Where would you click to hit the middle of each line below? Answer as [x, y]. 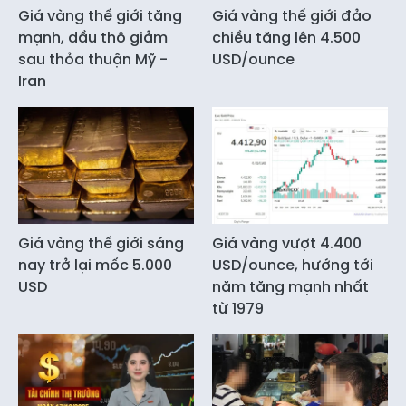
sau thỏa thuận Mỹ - [93, 59]
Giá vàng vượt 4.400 [287, 243]
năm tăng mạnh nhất [290, 286]
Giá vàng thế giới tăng [100, 15]
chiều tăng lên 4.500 [286, 37]
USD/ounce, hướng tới [293, 265]
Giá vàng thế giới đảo [292, 15]
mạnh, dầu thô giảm [93, 37]
